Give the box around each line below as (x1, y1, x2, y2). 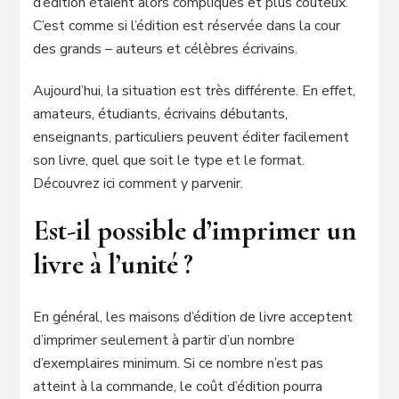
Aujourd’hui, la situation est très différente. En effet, (33, 81, 356, 102)
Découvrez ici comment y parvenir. (33, 174, 244, 194)
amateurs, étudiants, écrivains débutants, (33, 104, 289, 125)
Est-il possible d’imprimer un (33, 213, 357, 248)
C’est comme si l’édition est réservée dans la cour (33, 16, 341, 37)
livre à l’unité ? (33, 247, 194, 282)
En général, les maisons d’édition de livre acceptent (33, 307, 354, 327)
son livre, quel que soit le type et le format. (33, 151, 305, 171)
